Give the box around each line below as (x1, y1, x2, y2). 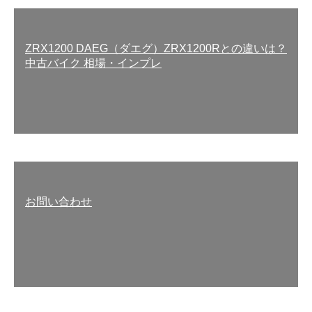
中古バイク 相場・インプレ (25, 56, 162, 69)
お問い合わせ (25, 195, 92, 208)
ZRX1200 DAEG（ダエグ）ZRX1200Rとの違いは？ (25, 42, 287, 54)
